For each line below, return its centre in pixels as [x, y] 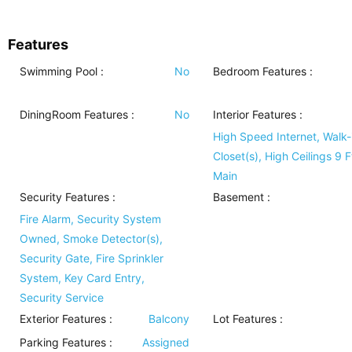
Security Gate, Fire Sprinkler [92, 258]
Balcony [169, 319]
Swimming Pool [59, 71]
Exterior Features [63, 319]
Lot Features [244, 319]
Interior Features [254, 115]
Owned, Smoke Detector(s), [91, 239]
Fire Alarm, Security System [90, 219]
